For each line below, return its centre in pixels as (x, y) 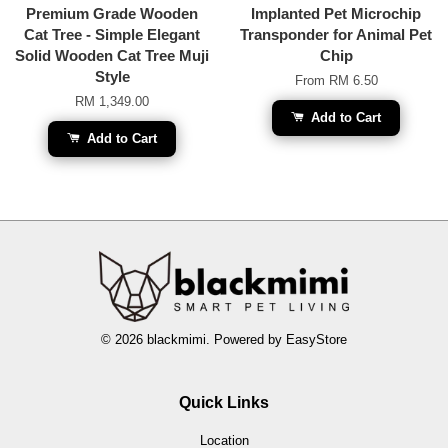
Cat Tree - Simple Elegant (112, 34)
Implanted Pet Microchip (336, 13)
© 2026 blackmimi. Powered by (193, 340)
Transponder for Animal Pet (336, 34)
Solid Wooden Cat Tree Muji (112, 55)
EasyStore (316, 340)
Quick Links (224, 403)
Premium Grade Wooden (112, 13)
